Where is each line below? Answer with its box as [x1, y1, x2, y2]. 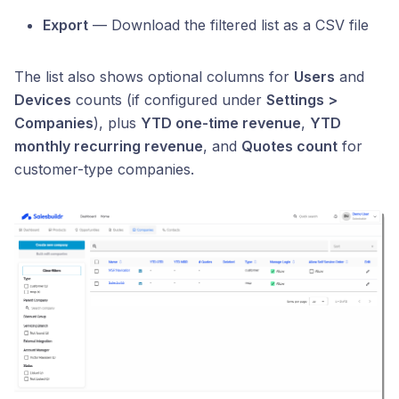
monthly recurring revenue [14, 137, 203, 155]
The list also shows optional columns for [14, 68, 294, 85]
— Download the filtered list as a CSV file [88, 16, 369, 34]
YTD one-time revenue [141, 114, 301, 132]
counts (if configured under [71, 91, 266, 109]
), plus [94, 114, 141, 132]
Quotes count [241, 137, 338, 155]
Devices [14, 91, 71, 109]
